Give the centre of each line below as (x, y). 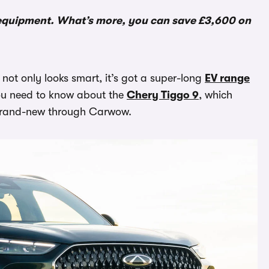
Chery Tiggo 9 (163, 95)
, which (216, 95)
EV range (227, 78)
